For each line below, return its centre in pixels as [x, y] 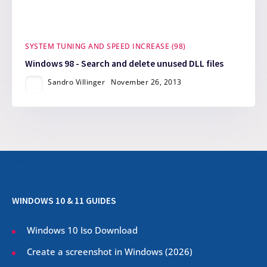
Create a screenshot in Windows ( [97, 251]
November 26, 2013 [146, 82]
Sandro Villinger [77, 82]
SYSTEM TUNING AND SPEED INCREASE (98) [105, 46]
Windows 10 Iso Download [82, 230]
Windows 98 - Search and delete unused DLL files [125, 64]
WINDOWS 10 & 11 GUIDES [64, 200]
